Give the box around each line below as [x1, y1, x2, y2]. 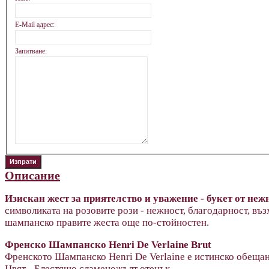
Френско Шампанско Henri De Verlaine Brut [5, 238, 211, 250]
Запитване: [14, 47, 47, 56]
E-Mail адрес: [14, 20, 55, 29]
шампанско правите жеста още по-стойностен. [5, 216, 209, 228]
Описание [5, 168, 60, 182]
